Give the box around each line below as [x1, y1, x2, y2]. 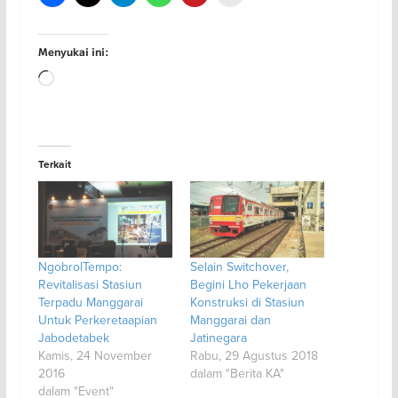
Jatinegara [189, 329, 247, 347]
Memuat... [52, 70, 115, 91]
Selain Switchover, [189, 258, 289, 276]
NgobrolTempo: [37, 258, 122, 276]
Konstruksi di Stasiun [189, 293, 305, 312]
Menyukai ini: [37, 44, 108, 60]
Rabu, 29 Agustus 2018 [189, 346, 318, 365]
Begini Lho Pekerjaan [189, 275, 306, 294]
